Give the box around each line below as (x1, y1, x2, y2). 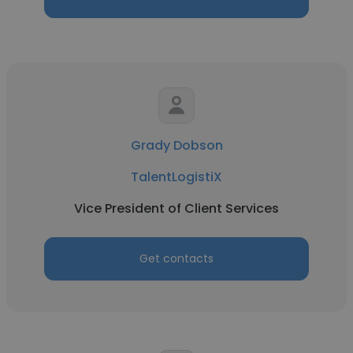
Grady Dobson (130, 136, 223, 154)
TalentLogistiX (131, 168, 222, 186)
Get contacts (139, 251, 214, 266)
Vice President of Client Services (74, 199, 279, 217)
